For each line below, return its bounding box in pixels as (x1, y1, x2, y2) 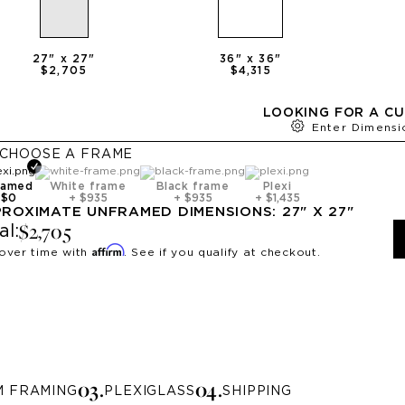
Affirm (91, 242, 124, 257)
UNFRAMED (87, 203, 173, 220)
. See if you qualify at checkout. (123, 246, 321, 258)
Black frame (155, 180, 230, 193)
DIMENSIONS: (173, 203, 282, 220)
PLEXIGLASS (104, 385, 195, 399)
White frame (49, 180, 127, 193)
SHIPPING (222, 385, 292, 399)
